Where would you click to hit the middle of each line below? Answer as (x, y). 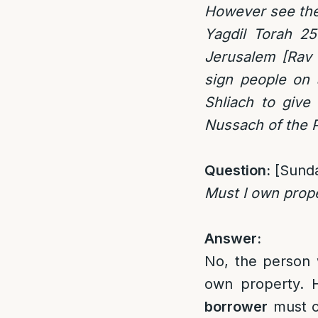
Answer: (233, 238)
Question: (237, 170)
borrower (236, 307)
